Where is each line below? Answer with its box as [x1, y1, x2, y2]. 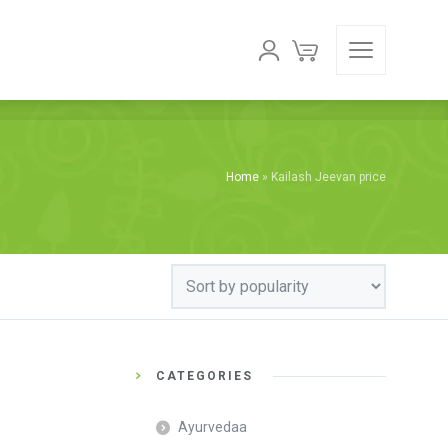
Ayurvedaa [178, 418, 247, 435]
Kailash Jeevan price [271, 170, 386, 184]
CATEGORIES [156, 368, 253, 383]
